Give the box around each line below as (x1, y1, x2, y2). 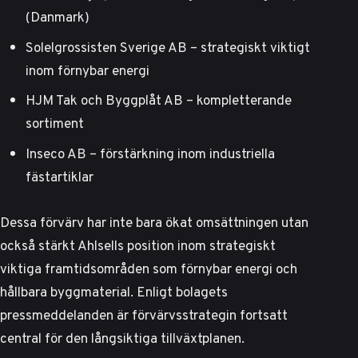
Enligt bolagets (137, 281, 228, 303)
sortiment (26, 113, 84, 134)
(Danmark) (26, 6, 89, 28)
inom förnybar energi (26, 59, 149, 81)
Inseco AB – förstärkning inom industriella (26, 142, 275, 164)
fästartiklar (26, 165, 93, 187)
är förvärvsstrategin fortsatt (113, 304, 288, 326)
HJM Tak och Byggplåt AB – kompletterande (26, 89, 292, 111)
